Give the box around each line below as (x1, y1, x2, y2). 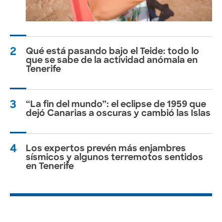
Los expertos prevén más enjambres (26, 144, 186, 154)
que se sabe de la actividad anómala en (26, 56, 198, 66)
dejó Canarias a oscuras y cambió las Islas (26, 109, 211, 119)
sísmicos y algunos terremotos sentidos (26, 153, 203, 163)
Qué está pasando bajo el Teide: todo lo (26, 47, 199, 57)
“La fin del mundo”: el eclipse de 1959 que (26, 100, 206, 110)
